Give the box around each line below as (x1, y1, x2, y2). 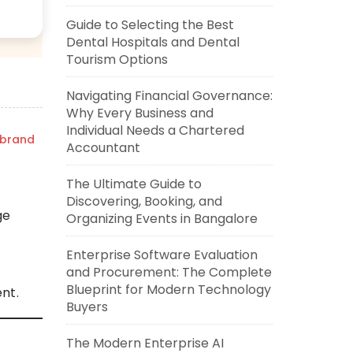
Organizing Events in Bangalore (65, 210, 258, 228)
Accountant (65, 139, 140, 157)
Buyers (65, 298, 108, 316)
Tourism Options (65, 50, 168, 69)
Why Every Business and (65, 104, 214, 122)
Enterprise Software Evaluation (65, 246, 258, 264)
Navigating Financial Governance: (65, 87, 273, 105)
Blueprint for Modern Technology (65, 281, 271, 299)
